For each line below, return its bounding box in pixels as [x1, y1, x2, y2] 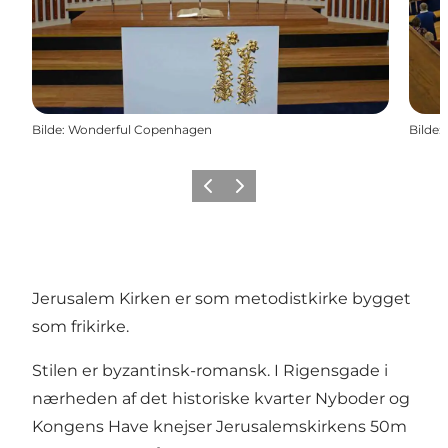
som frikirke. [32, 316, 129, 336]
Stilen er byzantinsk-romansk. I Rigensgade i [32, 360, 388, 380]
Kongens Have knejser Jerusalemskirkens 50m [32, 416, 407, 436]
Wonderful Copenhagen [68, 121, 212, 137]
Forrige [195, 184, 240, 200]
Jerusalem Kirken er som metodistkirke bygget [32, 288, 411, 308]
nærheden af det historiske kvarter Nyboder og [32, 388, 410, 408]
